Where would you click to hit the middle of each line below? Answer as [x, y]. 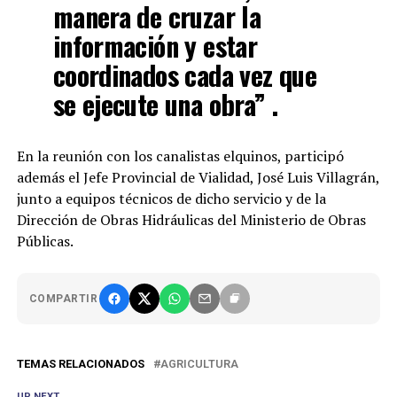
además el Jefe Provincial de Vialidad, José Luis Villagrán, [198, 177]
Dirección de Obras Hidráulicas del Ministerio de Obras [191, 220]
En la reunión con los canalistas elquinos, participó [180, 156]
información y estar [155, 46]
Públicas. [45, 241]
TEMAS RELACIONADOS [80, 364]
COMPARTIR [63, 299]
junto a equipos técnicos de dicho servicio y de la [171, 198]
